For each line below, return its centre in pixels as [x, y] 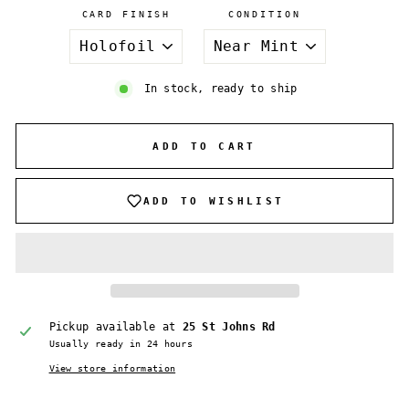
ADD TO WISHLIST [214, 201]
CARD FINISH [126, 15]
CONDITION [264, 15]
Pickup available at [115, 327]
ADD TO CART [204, 146]
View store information [112, 369]
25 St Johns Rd [229, 327]
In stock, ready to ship [220, 89]
